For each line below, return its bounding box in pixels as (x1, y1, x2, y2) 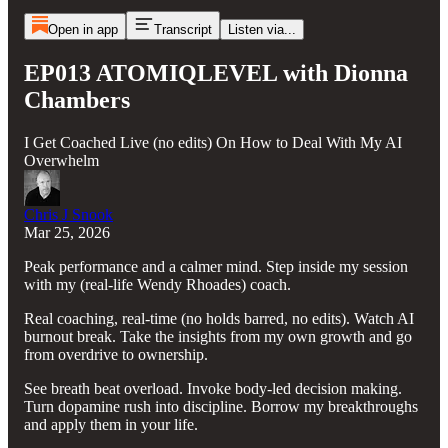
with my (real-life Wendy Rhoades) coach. (24, 275, 291, 293)
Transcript (153, 22, 212, 37)
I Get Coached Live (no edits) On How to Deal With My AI (24, 133, 402, 151)
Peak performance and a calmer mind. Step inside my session (24, 257, 408, 275)
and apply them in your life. (24, 415, 198, 433)
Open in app (47, 22, 118, 37)
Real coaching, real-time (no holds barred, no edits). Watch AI (24, 309, 414, 327)
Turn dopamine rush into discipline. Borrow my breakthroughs (24, 397, 418, 415)
